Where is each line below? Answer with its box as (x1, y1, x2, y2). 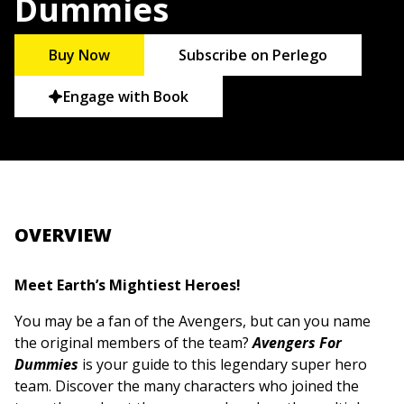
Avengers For (252, 333, 342, 353)
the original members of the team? (14, 333, 252, 353)
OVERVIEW (14, 223, 112, 248)
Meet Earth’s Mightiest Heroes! (14, 275, 241, 296)
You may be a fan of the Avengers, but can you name (14, 311, 371, 332)
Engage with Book (63, 87, 189, 107)
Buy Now (49, 45, 111, 66)
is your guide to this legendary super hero (82, 354, 367, 375)
